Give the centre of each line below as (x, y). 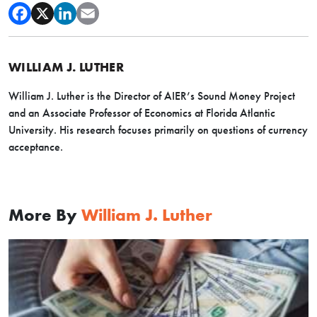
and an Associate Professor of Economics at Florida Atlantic (142, 113)
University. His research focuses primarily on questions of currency (158, 130)
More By (45, 215)
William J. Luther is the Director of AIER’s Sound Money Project (152, 96)
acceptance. (36, 147)
